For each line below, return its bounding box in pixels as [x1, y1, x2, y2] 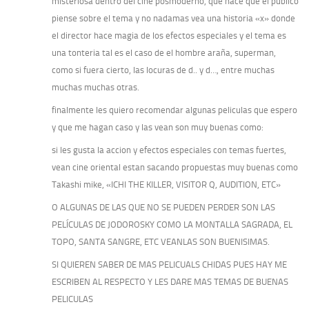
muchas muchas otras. [52, 81, 139, 92]
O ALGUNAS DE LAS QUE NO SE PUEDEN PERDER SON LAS [52, 201, 275, 212]
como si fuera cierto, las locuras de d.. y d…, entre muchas [52, 64, 275, 75]
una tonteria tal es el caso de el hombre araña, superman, [52, 47, 276, 58]
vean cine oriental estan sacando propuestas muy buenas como [52, 161, 298, 172]
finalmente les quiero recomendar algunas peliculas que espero [52, 104, 297, 115]
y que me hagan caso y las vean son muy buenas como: [52, 121, 263, 132]
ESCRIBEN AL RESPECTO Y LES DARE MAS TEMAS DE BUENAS [52, 276, 288, 287]
